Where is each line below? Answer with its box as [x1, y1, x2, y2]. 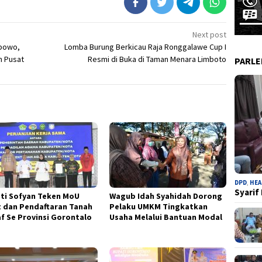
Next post [192, 29, 227, 40]
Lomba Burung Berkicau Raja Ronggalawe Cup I [64, 42, 227, 53]
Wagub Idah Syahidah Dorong [109, 191, 223, 202]
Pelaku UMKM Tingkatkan [109, 201, 208, 212]
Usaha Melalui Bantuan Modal [109, 212, 223, 223]
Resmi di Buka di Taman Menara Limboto [88, 54, 227, 65]
